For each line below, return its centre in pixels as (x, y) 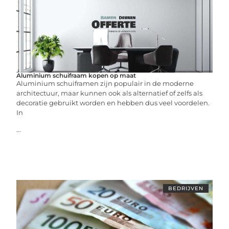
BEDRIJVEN (186, 188)
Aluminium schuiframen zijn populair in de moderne (105, 83)
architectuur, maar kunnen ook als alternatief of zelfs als (110, 93)
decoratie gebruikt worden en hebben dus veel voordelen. (113, 103)
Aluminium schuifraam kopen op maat (76, 75)
